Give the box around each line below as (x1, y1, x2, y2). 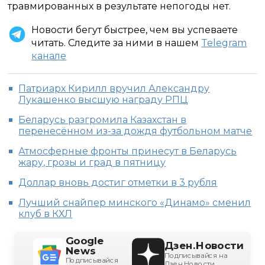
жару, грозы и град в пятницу (18, 157, 166, 168)
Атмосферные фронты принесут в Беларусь (18, 146, 237, 157)
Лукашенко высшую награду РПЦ (18, 94, 188, 105)
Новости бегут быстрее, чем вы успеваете (31, 24, 238, 35)
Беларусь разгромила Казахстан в (18, 114, 187, 125)
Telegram (201, 37, 247, 49)
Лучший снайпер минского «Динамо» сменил (18, 197, 251, 208)
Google (66, 234, 104, 247)
